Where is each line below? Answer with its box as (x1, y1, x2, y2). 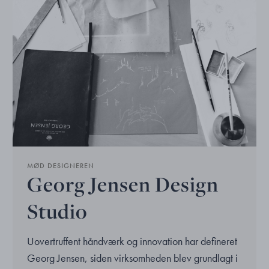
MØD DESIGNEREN (27, 160, 95, 171)
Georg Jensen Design (27, 170, 219, 198)
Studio (27, 197, 88, 225)
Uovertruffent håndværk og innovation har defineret (27, 234, 238, 248)
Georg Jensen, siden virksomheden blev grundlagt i (27, 250, 238, 265)
